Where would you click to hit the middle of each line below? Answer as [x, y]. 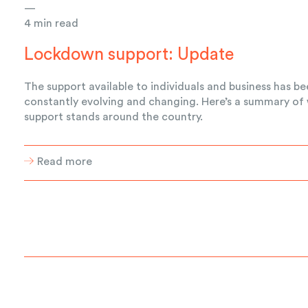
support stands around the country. [114, 117]
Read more [65, 161]
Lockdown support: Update [129, 54]
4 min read [52, 23]
